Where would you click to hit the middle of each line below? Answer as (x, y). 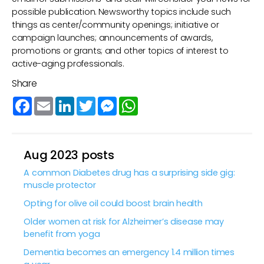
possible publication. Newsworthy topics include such (122, 12)
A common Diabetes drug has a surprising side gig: (129, 173)
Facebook (52, 102)
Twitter (110, 102)
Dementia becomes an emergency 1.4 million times (129, 253)
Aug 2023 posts (69, 155)
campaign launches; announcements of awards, (112, 38)
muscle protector (60, 185)
